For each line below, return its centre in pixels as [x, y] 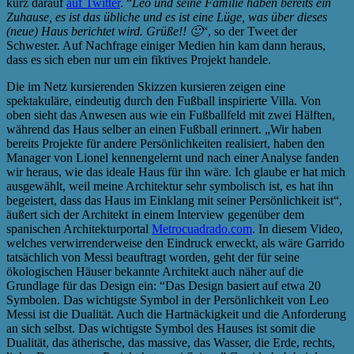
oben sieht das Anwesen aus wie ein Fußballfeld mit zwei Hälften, [171, 115]
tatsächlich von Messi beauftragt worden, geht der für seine [153, 257]
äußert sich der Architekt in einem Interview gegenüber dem [155, 214]
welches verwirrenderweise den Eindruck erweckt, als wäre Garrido [175, 243]
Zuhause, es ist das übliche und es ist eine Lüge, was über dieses [167, 17]
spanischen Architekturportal [79, 228]
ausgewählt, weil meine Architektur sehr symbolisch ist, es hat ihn [170, 186]
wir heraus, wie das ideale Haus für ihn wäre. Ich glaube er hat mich [176, 171]
